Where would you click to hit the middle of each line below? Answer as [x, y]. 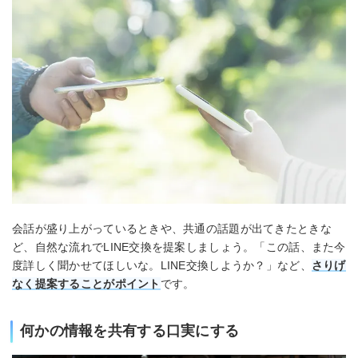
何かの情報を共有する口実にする [130, 331]
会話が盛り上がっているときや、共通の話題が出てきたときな [172, 229]
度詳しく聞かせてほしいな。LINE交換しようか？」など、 [162, 265]
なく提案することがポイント [86, 284]
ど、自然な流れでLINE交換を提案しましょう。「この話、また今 [179, 247]
